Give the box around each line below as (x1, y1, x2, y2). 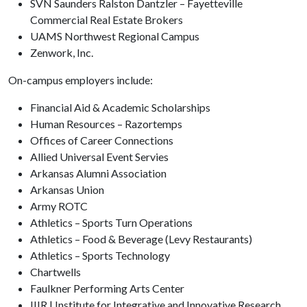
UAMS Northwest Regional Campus (30, 29, 199, 42)
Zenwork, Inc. (30, 46, 93, 59)
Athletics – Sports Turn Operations (30, 216, 193, 229)
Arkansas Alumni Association (30, 167, 167, 180)
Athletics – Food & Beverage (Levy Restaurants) (30, 232, 252, 245)
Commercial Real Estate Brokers (30, 13, 183, 26)
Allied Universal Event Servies (30, 150, 171, 163)
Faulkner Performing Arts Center (30, 282, 184, 295)
